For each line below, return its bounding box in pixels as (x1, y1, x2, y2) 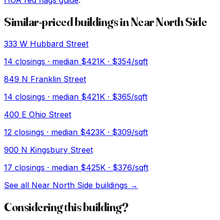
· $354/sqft (105, 56, 148, 67)
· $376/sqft (106, 163, 148, 173)
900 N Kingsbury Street (4, 145, 93, 155)
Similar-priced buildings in (4, 15, 131, 29)
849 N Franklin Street (4, 74, 86, 84)
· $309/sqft (105, 127, 148, 137)
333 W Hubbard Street (4, 39, 88, 49)
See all (4, 180, 31, 191)
